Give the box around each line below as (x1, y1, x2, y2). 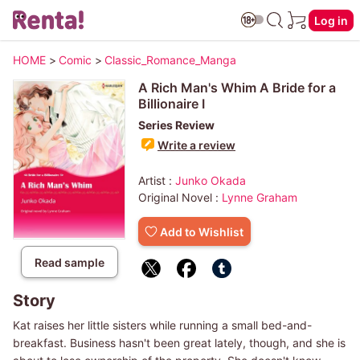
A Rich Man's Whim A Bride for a (138, 80, 336, 96)
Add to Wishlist (160, 224, 243, 239)
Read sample (34, 255, 104, 269)
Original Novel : (138, 190, 222, 204)
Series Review (138, 118, 215, 132)
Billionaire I (138, 96, 205, 112)
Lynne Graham (222, 190, 297, 204)
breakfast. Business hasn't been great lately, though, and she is (13, 336, 346, 350)
